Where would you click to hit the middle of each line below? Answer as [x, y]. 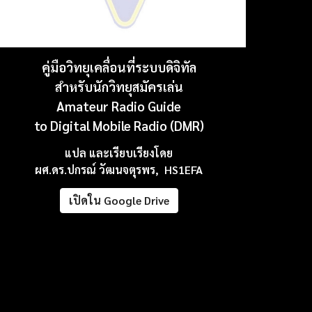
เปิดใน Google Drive [119, 201]
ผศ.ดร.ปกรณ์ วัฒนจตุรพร [95, 169]
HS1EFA [181, 169]
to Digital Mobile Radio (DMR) [119, 126]
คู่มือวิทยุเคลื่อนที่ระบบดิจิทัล [119, 67]
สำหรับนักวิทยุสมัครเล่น [119, 87]
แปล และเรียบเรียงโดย [119, 153]
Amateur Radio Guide [119, 106]
